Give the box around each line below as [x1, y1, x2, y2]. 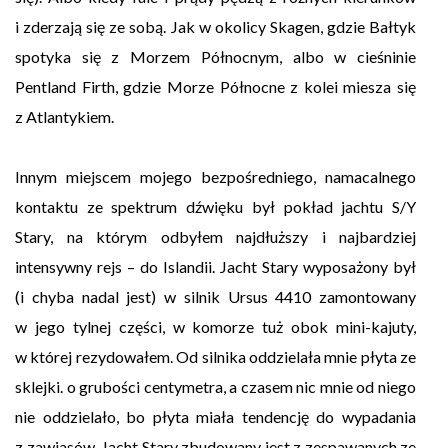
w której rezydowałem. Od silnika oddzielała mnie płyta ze [15, 347, 416, 367]
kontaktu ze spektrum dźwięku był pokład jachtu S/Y [15, 197, 416, 217]
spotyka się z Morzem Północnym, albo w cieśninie [15, 47, 416, 67]
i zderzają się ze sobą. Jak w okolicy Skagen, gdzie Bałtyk [15, 17, 416, 37]
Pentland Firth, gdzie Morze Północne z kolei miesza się [15, 77, 416, 97]
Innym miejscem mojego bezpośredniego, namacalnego [15, 167, 416, 187]
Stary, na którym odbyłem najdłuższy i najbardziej [15, 227, 416, 247]
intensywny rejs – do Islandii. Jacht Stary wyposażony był [15, 257, 416, 277]
